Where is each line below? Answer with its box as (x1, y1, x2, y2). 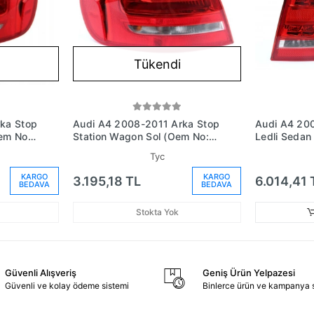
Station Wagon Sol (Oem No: (73, 130, 209, 142)
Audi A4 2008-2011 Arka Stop (73, 118, 220, 130)
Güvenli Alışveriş (4, 267, 76, 278)
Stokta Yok (135, 207, 179, 217)
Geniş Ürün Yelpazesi (203, 267, 296, 278)
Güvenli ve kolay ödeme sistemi (4, 280, 129, 291)
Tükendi (133, 56, 181, 71)
